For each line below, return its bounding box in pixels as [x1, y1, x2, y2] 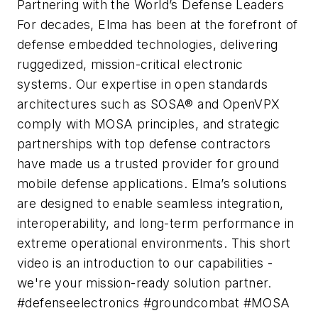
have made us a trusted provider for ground [17, 155, 280, 171]
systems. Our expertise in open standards [17, 76, 268, 92]
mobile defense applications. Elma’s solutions [17, 175, 287, 191]
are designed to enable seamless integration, [17, 195, 284, 211]
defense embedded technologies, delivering [17, 36, 278, 52]
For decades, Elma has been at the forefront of [17, 16, 298, 32]
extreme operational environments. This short [17, 235, 291, 251]
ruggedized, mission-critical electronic [17, 56, 243, 72]
